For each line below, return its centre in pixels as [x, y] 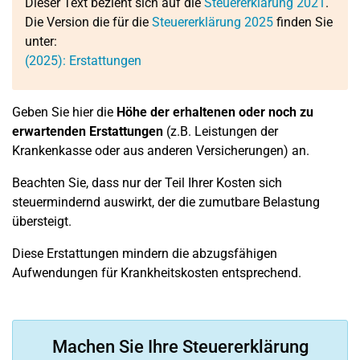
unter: [41, 41]
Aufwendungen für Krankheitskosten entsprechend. [157, 273]
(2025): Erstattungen [83, 61]
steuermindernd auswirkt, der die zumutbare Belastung [166, 202]
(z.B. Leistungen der [221, 131]
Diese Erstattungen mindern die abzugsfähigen [145, 254]
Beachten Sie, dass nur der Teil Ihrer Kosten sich [147, 183]
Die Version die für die [88, 22]
